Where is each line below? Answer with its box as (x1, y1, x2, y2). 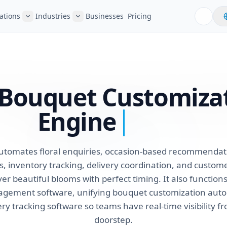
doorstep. (94, 214, 133, 226)
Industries (35, 11, 70, 21)
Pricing (128, 11, 152, 21)
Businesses (86, 11, 124, 21)
